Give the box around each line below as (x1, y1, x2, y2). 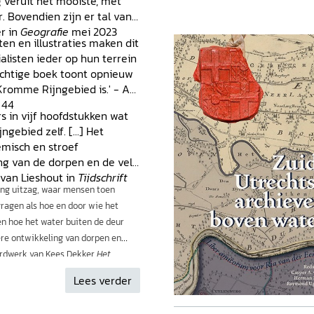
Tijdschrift (78, 169, 128, 186)
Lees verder (74, 272, 132, 289)
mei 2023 (71, 23, 117, 41)
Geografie (20, 23, 71, 41)
